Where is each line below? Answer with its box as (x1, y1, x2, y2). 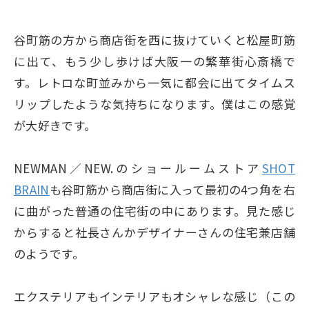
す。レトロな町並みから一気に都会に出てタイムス (14, 74, 295, 91)
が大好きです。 (14, 117, 97, 134)
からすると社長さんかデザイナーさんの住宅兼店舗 (14, 223, 295, 241)
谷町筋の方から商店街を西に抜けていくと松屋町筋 (14, 31, 295, 48)
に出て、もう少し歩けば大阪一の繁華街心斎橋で (14, 52, 295, 70)
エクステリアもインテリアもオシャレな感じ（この (14, 288, 295, 305)
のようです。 (14, 245, 84, 262)
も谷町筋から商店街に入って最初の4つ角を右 (49, 181, 295, 198)
